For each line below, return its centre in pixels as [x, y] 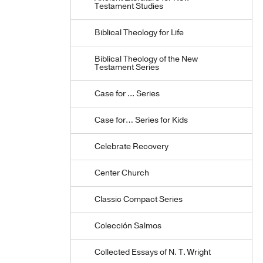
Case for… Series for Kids [141, 120]
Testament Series [127, 67]
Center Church [122, 173]
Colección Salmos [128, 226]
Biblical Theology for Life [139, 33]
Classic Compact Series [139, 199]
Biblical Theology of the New [146, 59]
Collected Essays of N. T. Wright [153, 252]
